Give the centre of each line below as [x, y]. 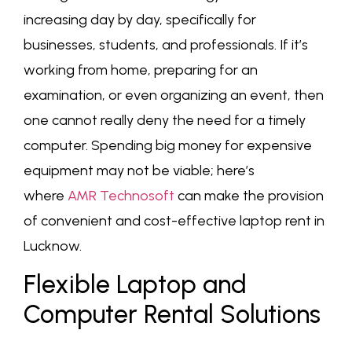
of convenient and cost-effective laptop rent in [174, 220]
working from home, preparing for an [141, 70]
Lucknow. [54, 246]
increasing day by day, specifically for [140, 19]
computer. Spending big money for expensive [168, 145]
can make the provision [249, 195]
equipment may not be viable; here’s [139, 170]
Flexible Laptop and [135, 284]
